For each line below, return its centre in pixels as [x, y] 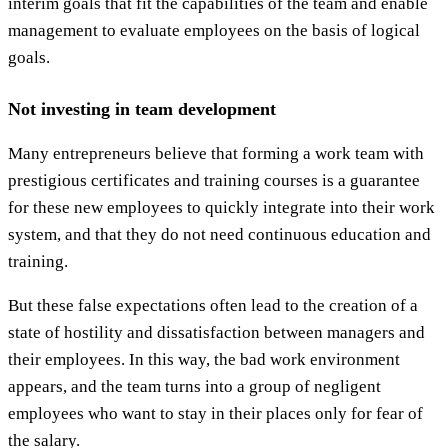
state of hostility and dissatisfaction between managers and [216, 332]
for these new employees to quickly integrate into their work [221, 207]
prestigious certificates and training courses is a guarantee [214, 180]
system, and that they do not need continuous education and [219, 234]
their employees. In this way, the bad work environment [204, 359]
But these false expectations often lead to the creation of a [213, 305]
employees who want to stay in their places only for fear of [215, 413]
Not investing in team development [142, 108]
